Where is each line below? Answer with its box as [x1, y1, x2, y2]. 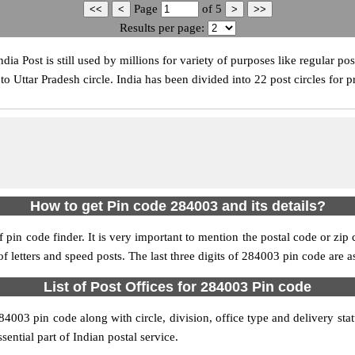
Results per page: [119, 21, 204, 34]
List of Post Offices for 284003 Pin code [44, 279, 311, 295]
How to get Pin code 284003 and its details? [29, 198, 326, 214]
